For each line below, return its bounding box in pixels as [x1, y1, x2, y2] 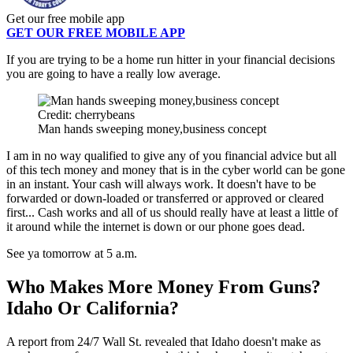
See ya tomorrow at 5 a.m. [6, 247, 137, 261]
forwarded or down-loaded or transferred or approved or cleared [6, 191, 324, 206]
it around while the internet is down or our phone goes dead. [6, 220, 305, 234]
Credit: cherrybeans [38, 108, 135, 122]
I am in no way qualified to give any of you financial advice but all [6, 149, 336, 163]
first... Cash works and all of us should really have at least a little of [6, 206, 338, 220]
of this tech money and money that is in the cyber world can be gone [6, 163, 345, 177]
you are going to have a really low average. [6, 67, 221, 81]
